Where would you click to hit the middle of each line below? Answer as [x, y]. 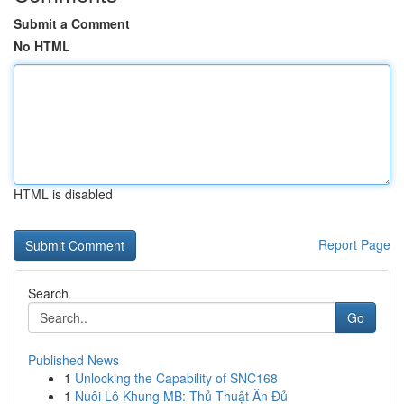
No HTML [42, 46]
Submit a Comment [72, 23]
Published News [73, 360]
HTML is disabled [63, 194]
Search [48, 293]
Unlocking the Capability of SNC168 [176, 378]
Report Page [354, 244]
